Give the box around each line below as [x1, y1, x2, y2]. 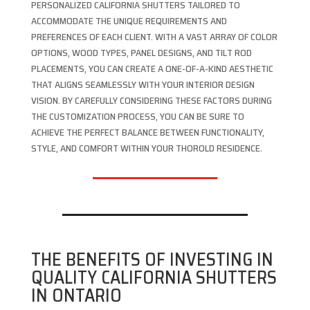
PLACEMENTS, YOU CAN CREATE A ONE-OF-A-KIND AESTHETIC [30, 61, 273, 77]
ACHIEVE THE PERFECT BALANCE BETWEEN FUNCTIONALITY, [30, 125, 264, 140]
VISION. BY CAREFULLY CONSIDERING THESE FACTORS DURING [30, 93, 272, 109]
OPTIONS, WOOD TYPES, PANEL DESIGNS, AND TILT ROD [30, 45, 252, 61]
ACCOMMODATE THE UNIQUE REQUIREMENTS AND [30, 13, 227, 29]
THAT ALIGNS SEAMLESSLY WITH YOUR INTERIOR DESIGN [30, 77, 255, 93]
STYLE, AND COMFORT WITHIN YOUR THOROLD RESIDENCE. [30, 140, 262, 156]
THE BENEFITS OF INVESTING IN [30, 245, 273, 274]
